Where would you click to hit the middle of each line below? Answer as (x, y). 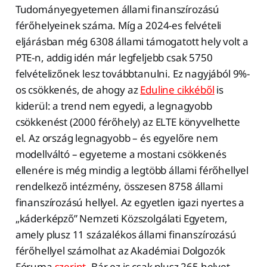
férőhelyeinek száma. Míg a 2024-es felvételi (118, 25)
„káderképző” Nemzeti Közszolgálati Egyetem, (121, 218)
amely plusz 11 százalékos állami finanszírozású (126, 234)
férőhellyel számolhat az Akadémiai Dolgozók (120, 250)
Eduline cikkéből (177, 89)
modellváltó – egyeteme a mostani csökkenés (121, 154)
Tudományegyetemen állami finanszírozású (117, 9)
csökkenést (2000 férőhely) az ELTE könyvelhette (128, 122)
